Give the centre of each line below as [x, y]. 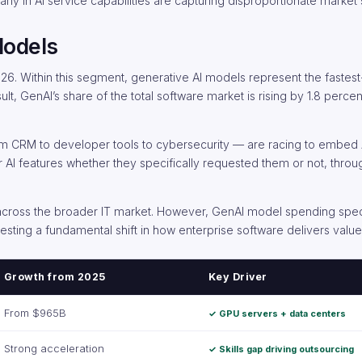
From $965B [35, 313]
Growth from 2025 [55, 277]
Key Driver [238, 277]
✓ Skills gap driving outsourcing [281, 349]
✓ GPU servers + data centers [277, 314]
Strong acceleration [54, 348]
